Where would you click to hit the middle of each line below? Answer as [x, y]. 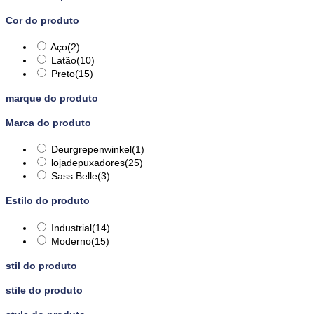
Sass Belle [74, 176]
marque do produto [52, 98]
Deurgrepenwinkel [91, 150]
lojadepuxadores [88, 163]
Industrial [71, 227]
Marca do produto [48, 123]
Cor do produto [42, 20]
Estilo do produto [48, 201]
